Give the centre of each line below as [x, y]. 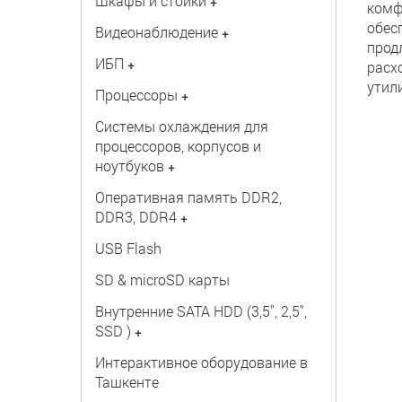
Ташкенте [127, 382]
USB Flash [128, 248]
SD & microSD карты [162, 280]
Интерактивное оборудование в [201, 362]
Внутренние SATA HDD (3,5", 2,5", [201, 311]
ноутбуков [129, 166]
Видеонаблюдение [156, 32]
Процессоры [136, 95]
